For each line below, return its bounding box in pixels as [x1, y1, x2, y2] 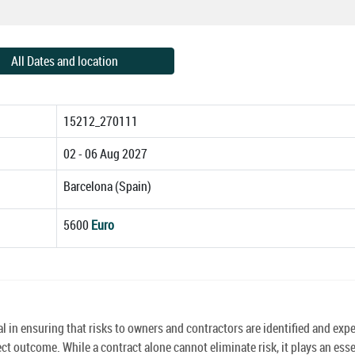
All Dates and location [10, 52, 118, 70]
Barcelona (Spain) [63, 177, 151, 195]
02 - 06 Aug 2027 [63, 144, 147, 162]
